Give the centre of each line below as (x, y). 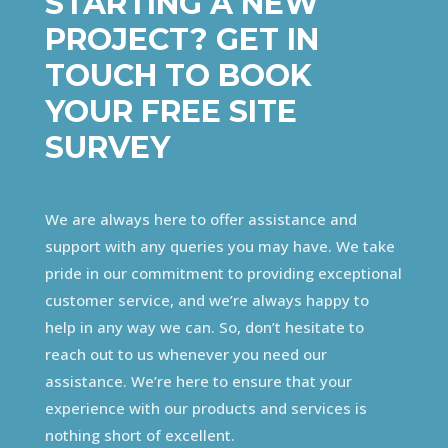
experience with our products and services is (205, 407)
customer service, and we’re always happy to (206, 299)
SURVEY (107, 147)
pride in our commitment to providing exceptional (223, 272)
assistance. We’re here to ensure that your (198, 380)
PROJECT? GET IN (181, 39)
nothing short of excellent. (139, 434)
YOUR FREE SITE (170, 111)
